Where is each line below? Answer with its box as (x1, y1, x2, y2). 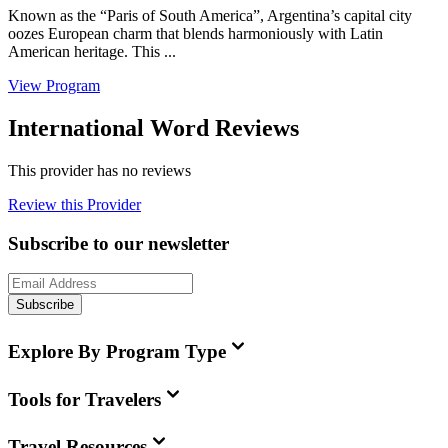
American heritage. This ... (8, 43, 176, 61)
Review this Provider (8, 195, 141, 213)
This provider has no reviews (8, 161, 191, 179)
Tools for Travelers (8, 388, 161, 410)
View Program (8, 77, 100, 95)
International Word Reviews (8, 114, 299, 141)
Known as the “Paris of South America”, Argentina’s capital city (8, 7, 412, 25)
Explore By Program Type (8, 341, 226, 362)
